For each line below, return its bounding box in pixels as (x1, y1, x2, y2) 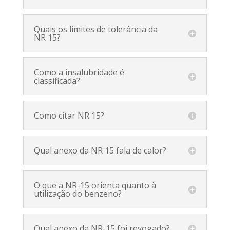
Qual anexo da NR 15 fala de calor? (33, 144, 166, 156)
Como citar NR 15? (33, 109, 104, 121)
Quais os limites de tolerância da (33, 23, 158, 35)
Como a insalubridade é (33, 66, 124, 78)
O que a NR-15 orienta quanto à (33, 179, 156, 191)
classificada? (33, 74, 80, 86)
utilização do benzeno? (33, 187, 122, 199)
